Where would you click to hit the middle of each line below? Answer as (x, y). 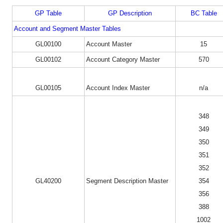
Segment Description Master (127, 181)
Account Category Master (123, 59)
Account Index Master (118, 88)
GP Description (130, 13)
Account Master (109, 44)
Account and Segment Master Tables (67, 28)
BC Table (204, 13)
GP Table (48, 13)
